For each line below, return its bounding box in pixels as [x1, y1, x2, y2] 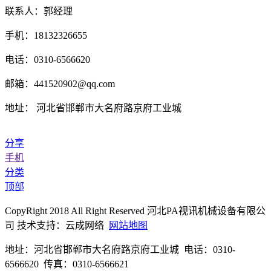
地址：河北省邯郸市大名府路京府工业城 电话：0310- [5, 244, 235, 255]
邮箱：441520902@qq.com [5, 79, 115, 90]
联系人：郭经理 [5, 6, 73, 17]
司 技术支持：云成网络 [5, 220, 109, 231]
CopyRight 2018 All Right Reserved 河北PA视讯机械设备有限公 [5, 206, 266, 217]
